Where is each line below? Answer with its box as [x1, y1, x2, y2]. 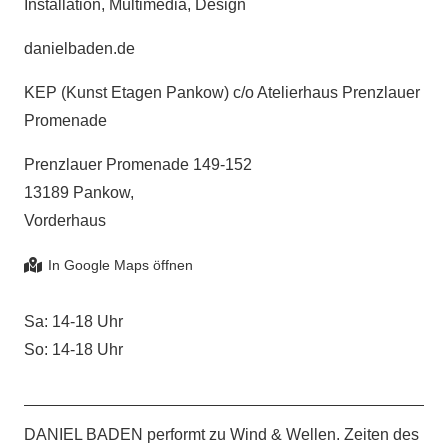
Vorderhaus [24, 212, 106, 230]
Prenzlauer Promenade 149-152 [24, 156, 252, 174]
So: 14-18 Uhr [24, 341, 123, 359]
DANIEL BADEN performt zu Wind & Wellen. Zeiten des [24, 426, 419, 444]
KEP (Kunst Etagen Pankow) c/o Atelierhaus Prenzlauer [24, 84, 420, 102]
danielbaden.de [24, 40, 135, 58]
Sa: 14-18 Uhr [24, 313, 123, 331]
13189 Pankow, [24, 184, 134, 202]
